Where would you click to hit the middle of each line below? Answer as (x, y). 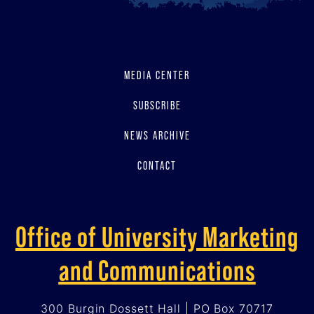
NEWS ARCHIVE (157, 135)
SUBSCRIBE (157, 105)
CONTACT (157, 165)
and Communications (157, 270)
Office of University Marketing (157, 236)
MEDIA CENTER (157, 75)
